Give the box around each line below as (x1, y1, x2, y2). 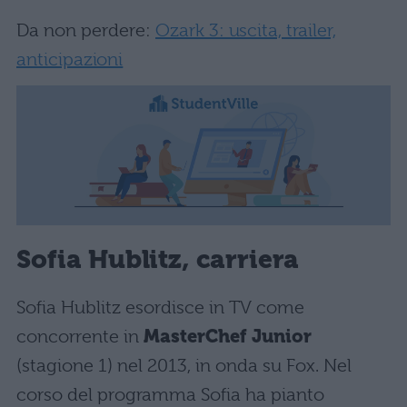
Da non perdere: (16, 20, 155, 42)
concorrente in (16, 326, 144, 348)
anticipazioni (16, 49, 124, 71)
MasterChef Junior (144, 326, 312, 348)
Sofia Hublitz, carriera (16, 243, 299, 274)
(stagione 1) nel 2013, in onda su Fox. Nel (16, 355, 352, 377)
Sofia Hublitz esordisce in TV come (16, 297, 304, 319)
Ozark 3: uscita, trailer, (155, 20, 336, 42)
